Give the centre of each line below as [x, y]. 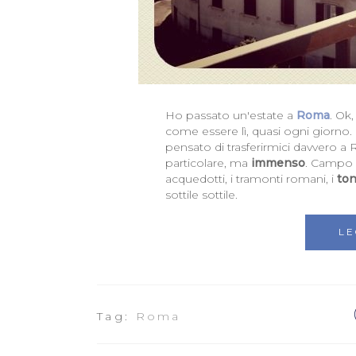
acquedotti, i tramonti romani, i [251, 179]
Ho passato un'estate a [230, 116]
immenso [278, 163]
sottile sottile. [201, 195]
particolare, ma [208, 163]
